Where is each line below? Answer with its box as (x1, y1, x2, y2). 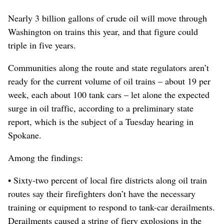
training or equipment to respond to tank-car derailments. (8, 200, 215, 213)
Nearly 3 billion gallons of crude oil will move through (8, 11, 207, 24)
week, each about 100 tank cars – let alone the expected (8, 88, 209, 100)
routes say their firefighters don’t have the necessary (8, 187, 195, 199)
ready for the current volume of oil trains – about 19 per (8, 74, 210, 87)
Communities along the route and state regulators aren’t (8, 61, 209, 73)
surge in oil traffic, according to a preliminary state (8, 101, 193, 114)
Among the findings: (8, 151, 83, 163)
